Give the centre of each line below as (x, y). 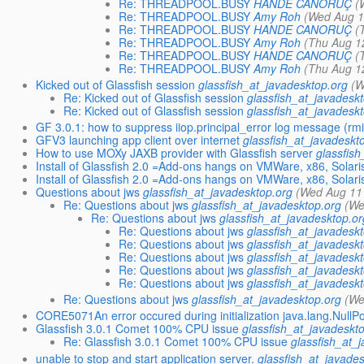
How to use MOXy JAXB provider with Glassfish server (175, 153)
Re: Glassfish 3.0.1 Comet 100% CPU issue (176, 342)
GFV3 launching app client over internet (138, 140)
